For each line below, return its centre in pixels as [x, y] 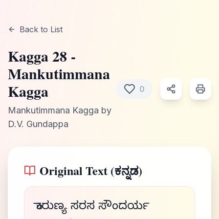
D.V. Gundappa [38, 124]
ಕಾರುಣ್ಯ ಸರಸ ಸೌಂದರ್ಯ [93, 208]
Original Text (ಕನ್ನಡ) [91, 170]
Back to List [41, 29]
